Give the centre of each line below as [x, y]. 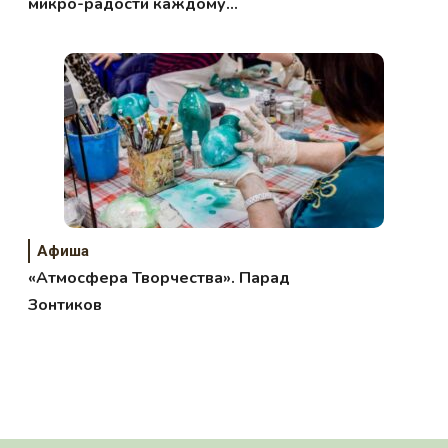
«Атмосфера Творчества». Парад [159, 277]
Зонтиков [65, 304]
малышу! [62, 30]
